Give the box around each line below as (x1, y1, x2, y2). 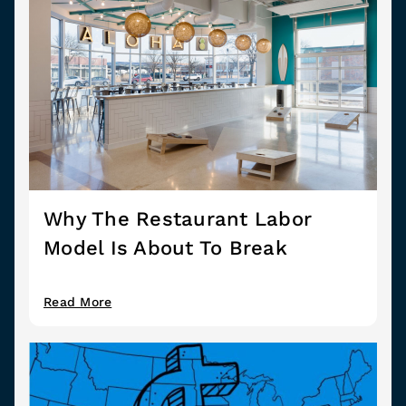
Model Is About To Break (43, 236, 287, 259)
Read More (43, 294, 112, 309)
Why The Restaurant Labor (43, 207, 312, 230)
